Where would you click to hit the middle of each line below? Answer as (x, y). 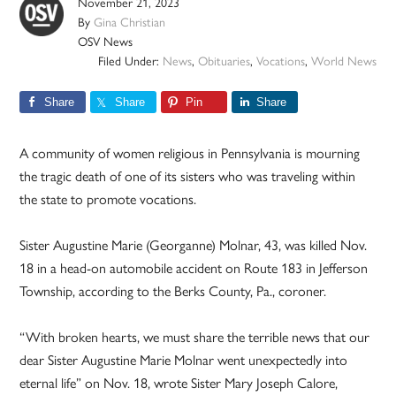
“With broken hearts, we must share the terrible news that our (195, 337)
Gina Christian (130, 22)
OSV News (106, 41)
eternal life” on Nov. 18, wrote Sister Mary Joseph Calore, (179, 383)
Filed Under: (130, 61)
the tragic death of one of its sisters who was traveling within (188, 176)
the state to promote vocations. (108, 199)
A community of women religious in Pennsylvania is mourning (190, 153)
